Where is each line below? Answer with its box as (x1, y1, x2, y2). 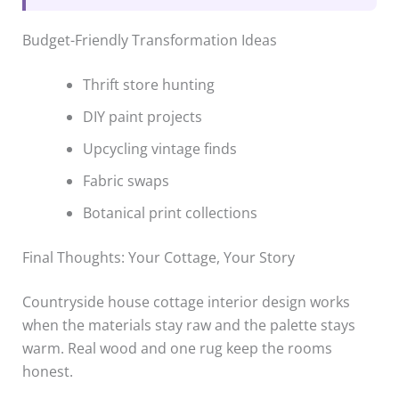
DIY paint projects (82, 107, 202, 127)
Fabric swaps (82, 171, 169, 191)
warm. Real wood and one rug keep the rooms (21, 338, 332, 359)
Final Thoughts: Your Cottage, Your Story (21, 248, 295, 268)
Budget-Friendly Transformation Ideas (21, 30, 277, 51)
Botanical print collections (82, 203, 257, 224)
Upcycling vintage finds (82, 139, 237, 159)
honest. (21, 362, 73, 382)
